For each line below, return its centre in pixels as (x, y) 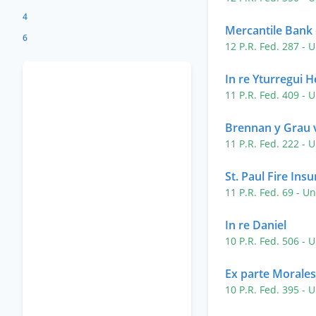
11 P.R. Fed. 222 (263, 144)
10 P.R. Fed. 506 (263, 241)
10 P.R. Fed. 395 (263, 290)
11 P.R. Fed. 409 (263, 95)
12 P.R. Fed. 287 (263, 46)
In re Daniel (256, 225)
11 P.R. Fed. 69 (261, 192)
